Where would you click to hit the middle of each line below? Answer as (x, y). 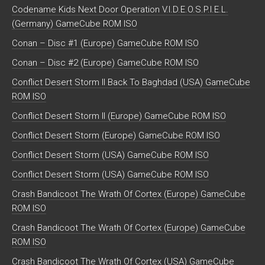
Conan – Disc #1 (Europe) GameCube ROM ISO (105, 43)
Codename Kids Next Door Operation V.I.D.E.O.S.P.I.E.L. (120, 10)
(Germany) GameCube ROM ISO (75, 24)
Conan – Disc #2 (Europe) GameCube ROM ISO (105, 63)
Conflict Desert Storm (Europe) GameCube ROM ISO (116, 136)
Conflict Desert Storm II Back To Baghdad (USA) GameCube (131, 83)
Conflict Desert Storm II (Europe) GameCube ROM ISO (119, 116)
